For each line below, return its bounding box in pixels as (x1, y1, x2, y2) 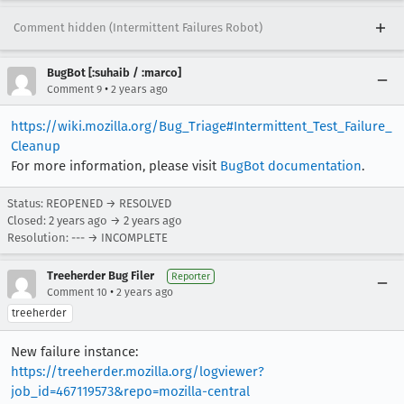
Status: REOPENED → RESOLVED (7, 196, 171, 210)
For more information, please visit (11, 157, 220, 174)
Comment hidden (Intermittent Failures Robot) (14, 20, 262, 34)
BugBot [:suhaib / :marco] (47, 65, 181, 79)
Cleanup (11, 137, 60, 154)
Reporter (171, 270, 210, 282)
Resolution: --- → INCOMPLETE (7, 230, 168, 244)
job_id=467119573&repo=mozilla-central (11, 382, 250, 399)
